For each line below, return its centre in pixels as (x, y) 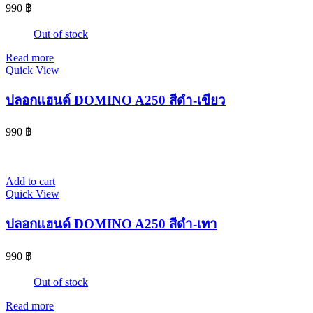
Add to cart (30, 182)
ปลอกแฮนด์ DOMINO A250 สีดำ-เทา (111, 224)
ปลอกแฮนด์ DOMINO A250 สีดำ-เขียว (116, 100)
